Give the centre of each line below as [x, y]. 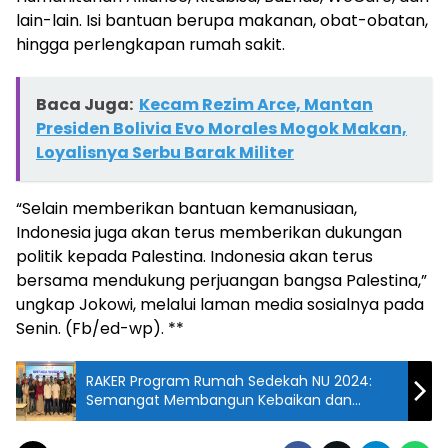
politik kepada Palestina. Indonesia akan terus [194, 256]
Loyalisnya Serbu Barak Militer [165, 152]
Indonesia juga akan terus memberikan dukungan [209, 232]
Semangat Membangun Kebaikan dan [219, 399]
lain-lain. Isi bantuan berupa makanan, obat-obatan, [222, 20]
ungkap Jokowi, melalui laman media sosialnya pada [220, 304]
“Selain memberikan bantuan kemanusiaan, [186, 208]
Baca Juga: [84, 104]
